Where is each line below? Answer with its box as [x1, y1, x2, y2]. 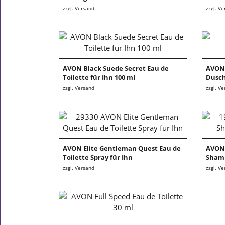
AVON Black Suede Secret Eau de [63, 64, 169, 73]
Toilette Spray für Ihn [63, 153, 133, 162]
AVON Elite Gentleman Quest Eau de [63, 144, 181, 153]
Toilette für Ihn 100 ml [63, 73, 135, 82]
